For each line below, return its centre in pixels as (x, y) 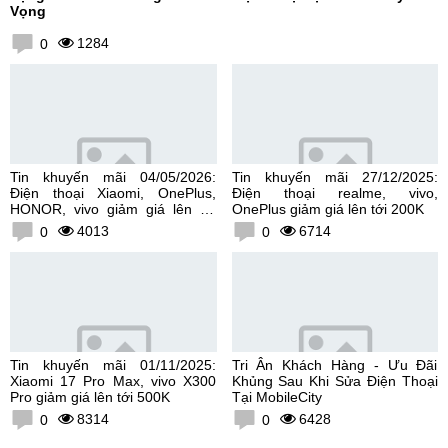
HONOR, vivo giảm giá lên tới (113, 208)
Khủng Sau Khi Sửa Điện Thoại (334, 380)
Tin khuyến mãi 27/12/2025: (334, 176)
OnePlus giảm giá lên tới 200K (327, 208)
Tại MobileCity (276, 396)
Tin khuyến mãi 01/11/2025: (113, 364)
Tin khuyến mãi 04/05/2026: (113, 176)
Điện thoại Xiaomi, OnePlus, (113, 192)
